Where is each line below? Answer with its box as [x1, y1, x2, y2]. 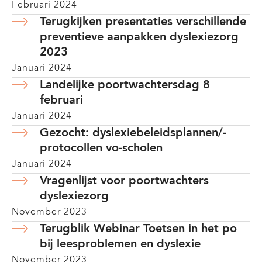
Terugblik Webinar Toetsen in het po [40, 223, 237, 235]
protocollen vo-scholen [40, 143, 163, 154]
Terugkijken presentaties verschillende [40, 16, 246, 28]
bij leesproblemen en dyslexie [40, 239, 201, 250]
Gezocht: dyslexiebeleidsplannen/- [40, 127, 226, 139]
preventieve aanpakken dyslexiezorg [40, 32, 239, 43]
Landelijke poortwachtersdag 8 [40, 80, 210, 91]
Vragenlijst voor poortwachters [40, 175, 209, 187]
